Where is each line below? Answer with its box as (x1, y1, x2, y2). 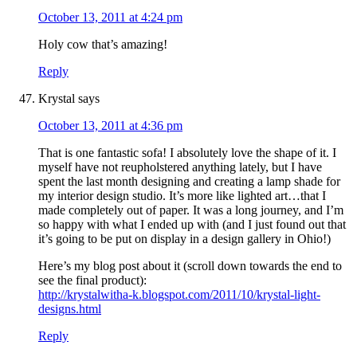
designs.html (38, 302, 101, 316)
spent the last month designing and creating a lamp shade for (38, 175, 340, 189)
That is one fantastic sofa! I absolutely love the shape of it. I (38, 146, 336, 160)
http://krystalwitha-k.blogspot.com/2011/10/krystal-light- (38, 288, 320, 302)
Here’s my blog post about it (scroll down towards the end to (38, 259, 342, 273)
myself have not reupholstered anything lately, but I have (38, 160, 322, 175)
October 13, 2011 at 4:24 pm (38, 10, 182, 25)
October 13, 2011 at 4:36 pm (38, 119, 182, 133)
